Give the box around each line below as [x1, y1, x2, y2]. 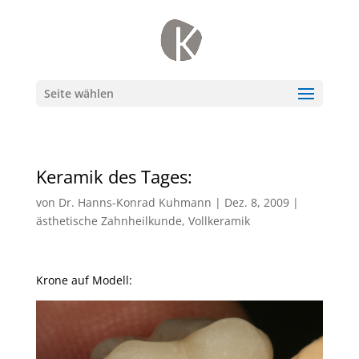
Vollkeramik [188, 213, 250, 228]
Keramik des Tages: [35, 164, 192, 188]
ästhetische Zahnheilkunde [35, 213, 182, 228]
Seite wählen [43, 86, 114, 101]
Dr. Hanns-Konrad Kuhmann [58, 195, 212, 210]
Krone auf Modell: [35, 272, 132, 288]
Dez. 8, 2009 [224, 195, 289, 210]
